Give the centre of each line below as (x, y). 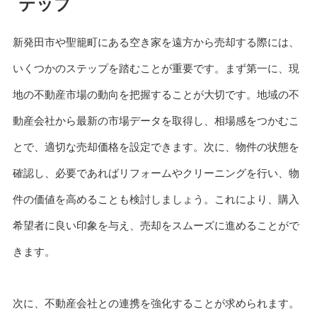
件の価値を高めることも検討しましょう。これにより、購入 (156, 200)
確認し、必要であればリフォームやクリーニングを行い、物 (156, 173)
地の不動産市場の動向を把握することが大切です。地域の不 (156, 95)
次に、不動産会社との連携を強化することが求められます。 (156, 304)
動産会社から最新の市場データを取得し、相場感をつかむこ (156, 121)
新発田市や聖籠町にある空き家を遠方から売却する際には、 (156, 42)
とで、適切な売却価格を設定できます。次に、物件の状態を (156, 147)
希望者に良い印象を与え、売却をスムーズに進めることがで (156, 226)
